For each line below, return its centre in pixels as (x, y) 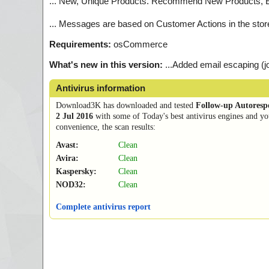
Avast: (67, 145)
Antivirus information (101, 88)
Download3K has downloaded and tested (126, 106)
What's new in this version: (106, 65)
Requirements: (80, 44)
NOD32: (71, 185)
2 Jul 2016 (74, 116)
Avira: (67, 159)
